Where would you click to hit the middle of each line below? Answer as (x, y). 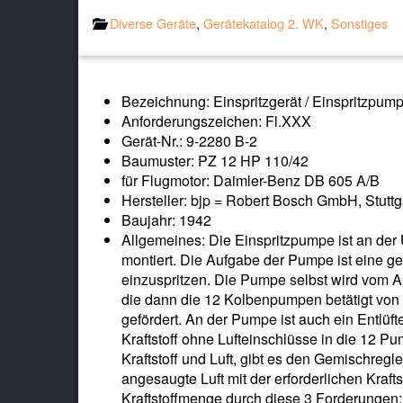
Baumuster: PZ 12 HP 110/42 (215, 160)
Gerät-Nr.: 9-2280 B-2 (189, 140)
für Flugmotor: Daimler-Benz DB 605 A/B (251, 180)
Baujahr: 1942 (166, 219)
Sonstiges (359, 22)
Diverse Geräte (153, 22)
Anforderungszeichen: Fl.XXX (216, 121)
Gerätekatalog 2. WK (264, 22)
